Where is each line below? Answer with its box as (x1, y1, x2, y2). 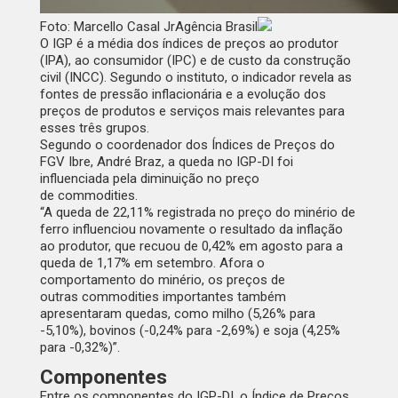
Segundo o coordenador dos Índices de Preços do (39, 137, 335, 154)
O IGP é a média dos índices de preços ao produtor (39, 36, 338, 52)
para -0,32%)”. (39, 339, 120, 356)
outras (39, 289, 82, 306)
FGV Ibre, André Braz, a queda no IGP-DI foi (39, 154, 293, 171)
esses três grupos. (39, 120, 149, 137)
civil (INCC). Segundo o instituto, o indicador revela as (39, 69, 352, 86)
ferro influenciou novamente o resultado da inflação (39, 221, 343, 238)
